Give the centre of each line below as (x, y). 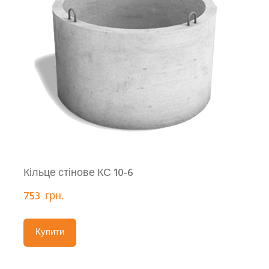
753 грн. (43, 197)
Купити (50, 233)
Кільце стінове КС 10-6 (78, 174)
